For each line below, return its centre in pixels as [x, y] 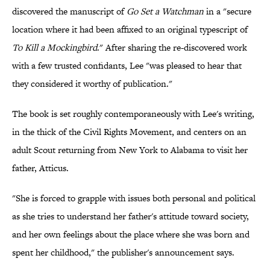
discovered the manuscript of [68, 11]
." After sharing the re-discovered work [172, 48]
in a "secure [228, 11]
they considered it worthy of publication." [92, 84]
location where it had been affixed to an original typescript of [130, 30]
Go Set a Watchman [164, 11]
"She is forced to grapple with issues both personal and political [134, 198]
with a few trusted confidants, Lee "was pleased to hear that [127, 66]
